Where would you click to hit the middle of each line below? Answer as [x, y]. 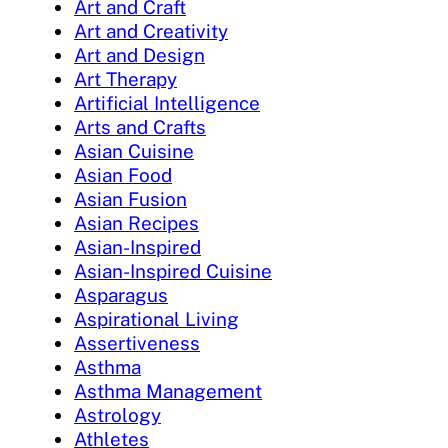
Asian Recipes [136, 223]
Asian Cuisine [134, 151]
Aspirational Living [156, 319]
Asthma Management [168, 391]
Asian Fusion [130, 199]
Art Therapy [125, 79]
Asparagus [121, 295]
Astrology [117, 415]
